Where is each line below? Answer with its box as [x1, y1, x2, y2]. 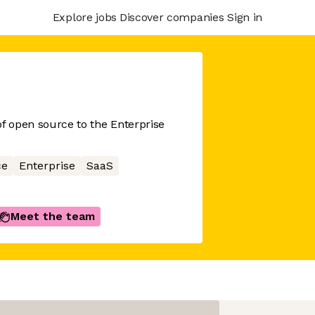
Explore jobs [52, 10, 117, 24]
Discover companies [119, 10, 224, 24]
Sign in [227, 10, 262, 24]
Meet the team [11, 210, 96, 223]
